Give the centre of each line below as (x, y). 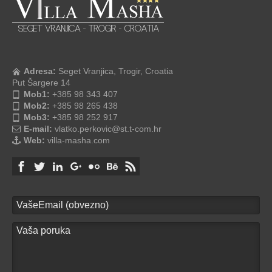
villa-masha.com (77, 141)
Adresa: (40, 71)
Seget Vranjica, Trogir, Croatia (114, 71)
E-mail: (38, 129)
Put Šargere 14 (41, 83)
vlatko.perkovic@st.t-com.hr (107, 129)
